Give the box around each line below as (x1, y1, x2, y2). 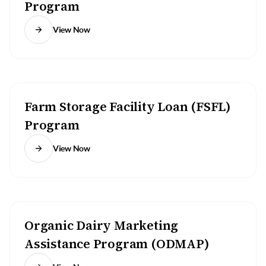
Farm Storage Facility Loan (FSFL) (24, 98, 232, 115)
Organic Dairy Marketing (24, 217, 179, 234)
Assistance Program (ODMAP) (24, 235, 210, 252)
